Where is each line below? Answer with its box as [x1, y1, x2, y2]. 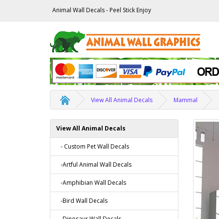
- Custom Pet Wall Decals [56, 142, 129, 151]
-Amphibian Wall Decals [56, 178, 126, 187]
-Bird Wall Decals [56, 197, 108, 205]
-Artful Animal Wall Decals [56, 160, 131, 169]
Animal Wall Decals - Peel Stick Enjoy [52, 6, 151, 14]
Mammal [174, 96, 197, 104]
